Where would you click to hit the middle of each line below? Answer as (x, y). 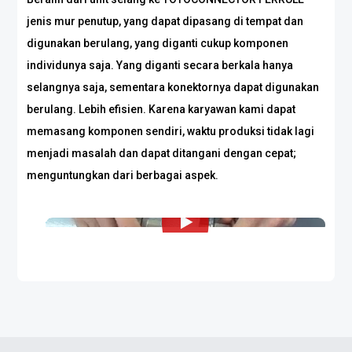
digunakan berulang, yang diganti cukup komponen (158, 43)
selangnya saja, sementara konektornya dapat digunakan (173, 87)
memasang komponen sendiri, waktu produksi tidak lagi (171, 131)
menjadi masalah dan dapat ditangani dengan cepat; (162, 153)
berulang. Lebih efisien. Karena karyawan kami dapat (161, 109)
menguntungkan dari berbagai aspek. (123, 175)
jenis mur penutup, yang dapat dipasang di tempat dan (165, 21)
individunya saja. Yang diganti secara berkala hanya (160, 65)
